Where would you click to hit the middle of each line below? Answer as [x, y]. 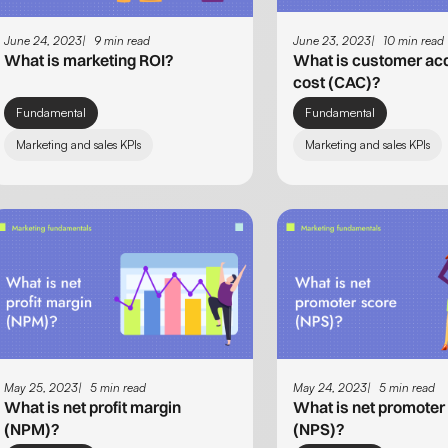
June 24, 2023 [43, 41]
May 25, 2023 [41, 387]
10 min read [414, 41]
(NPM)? [32, 428]
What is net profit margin [92, 406]
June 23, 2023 [332, 41]
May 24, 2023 [330, 387]
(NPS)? [319, 428]
